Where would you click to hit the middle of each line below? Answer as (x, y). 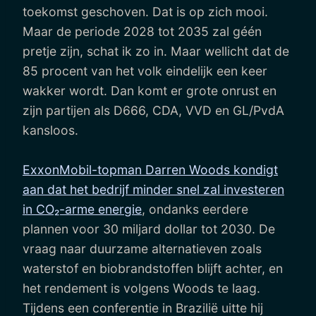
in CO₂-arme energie (82, 209)
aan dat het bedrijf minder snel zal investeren (153, 189)
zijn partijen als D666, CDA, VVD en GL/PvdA (153, 110)
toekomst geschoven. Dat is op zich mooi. (145, 11)
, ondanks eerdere (195, 209)
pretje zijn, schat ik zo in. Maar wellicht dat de (156, 51)
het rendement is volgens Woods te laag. (141, 288)
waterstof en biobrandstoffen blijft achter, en (153, 268)
